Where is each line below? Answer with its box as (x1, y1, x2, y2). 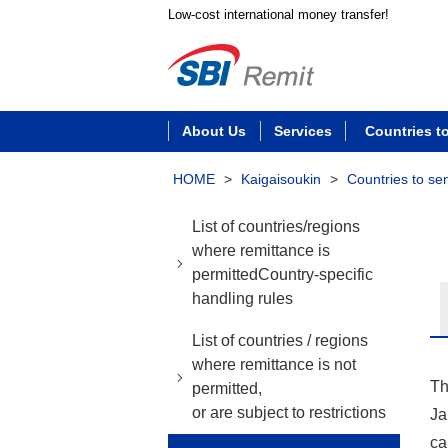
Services (273, 123, 332, 139)
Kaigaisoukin (241, 171, 321, 187)
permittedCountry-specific (192, 266, 373, 283)
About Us (182, 123, 246, 139)
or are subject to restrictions (192, 404, 386, 421)
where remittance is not (192, 356, 356, 373)
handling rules (192, 290, 293, 307)
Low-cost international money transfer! (168, 7, 389, 22)
